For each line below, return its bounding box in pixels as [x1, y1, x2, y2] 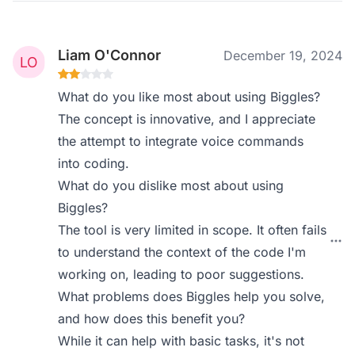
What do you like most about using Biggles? [58, 89, 321, 105]
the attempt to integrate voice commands [58, 133, 304, 149]
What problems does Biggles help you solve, [58, 288, 326, 304]
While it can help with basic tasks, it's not [58, 333, 305, 349]
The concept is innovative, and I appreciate [58, 111, 316, 127]
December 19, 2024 [223, 48, 342, 63]
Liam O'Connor [58, 47, 162, 63]
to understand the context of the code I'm [58, 244, 307, 260]
